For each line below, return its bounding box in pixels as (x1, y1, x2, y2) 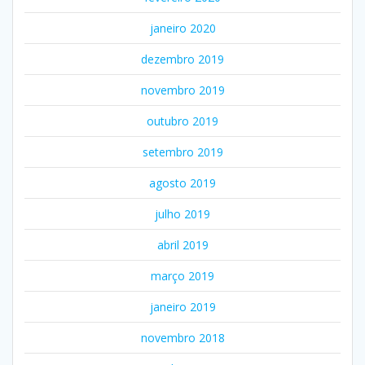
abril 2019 (156, 237, 209, 253)
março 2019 (151, 268, 214, 284)
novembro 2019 (140, 82, 225, 99)
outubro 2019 (147, 113, 218, 130)
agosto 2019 (149, 175, 216, 191)
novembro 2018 (140, 330, 225, 346)
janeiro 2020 (149, 20, 216, 37)
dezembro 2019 (141, 51, 224, 68)
